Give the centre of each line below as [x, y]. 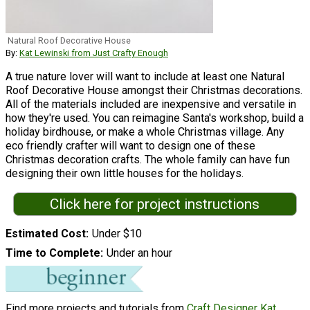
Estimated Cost [46, 234]
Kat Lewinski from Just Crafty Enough [94, 53]
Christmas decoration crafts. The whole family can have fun [148, 159]
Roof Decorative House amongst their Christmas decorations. [154, 90]
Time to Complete [53, 253]
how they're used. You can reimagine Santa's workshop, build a [155, 118]
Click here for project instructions [155, 204]
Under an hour [139, 253]
